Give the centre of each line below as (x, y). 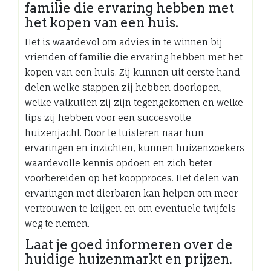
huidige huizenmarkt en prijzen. (129, 259)
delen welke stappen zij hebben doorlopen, (123, 87)
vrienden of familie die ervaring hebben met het (134, 57)
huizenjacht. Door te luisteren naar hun (114, 132)
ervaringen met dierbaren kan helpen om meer (131, 193)
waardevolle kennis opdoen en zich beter (119, 163)
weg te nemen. (57, 223)
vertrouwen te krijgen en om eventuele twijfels (130, 208)
